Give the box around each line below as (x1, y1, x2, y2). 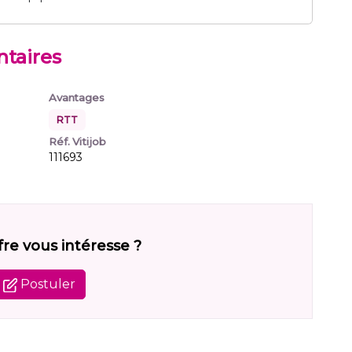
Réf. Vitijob (49, 135, 106, 148)
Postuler (16, 277, 75, 292)
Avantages (49, 91, 104, 104)
